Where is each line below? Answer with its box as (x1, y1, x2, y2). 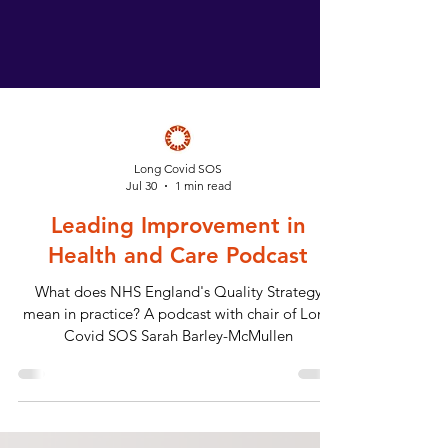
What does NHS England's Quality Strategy (34, 354, 322, 374)
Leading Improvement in (50, 284, 306, 312)
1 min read (174, 250, 231, 266)
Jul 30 (125, 250, 157, 266)
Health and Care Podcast (48, 314, 308, 342)
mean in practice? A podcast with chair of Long (22, 376, 334, 396)
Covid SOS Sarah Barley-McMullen (63, 398, 293, 418)
